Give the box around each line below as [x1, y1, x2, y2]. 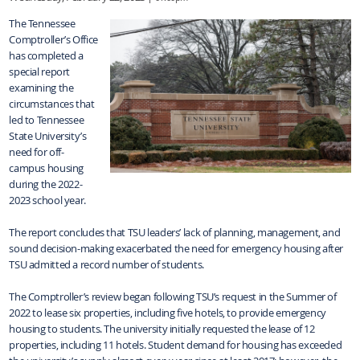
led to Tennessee [9, 112, 84, 127]
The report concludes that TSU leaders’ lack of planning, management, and [9, 224, 341, 239]
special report [9, 63, 70, 79]
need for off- [9, 144, 64, 159]
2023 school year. [9, 192, 86, 207]
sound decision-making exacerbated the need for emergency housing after [9, 240, 343, 256]
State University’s [9, 128, 87, 143]
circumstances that [9, 96, 95, 111]
